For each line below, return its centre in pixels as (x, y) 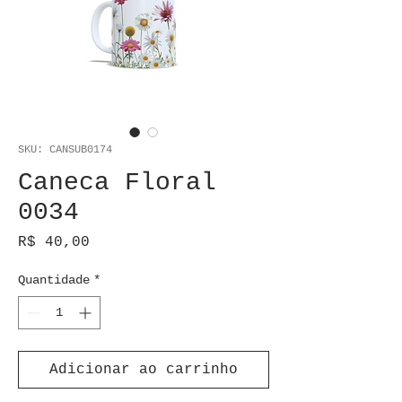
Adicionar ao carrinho (144, 370)
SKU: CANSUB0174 (65, 150)
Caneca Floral (117, 183)
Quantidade (54, 280)
